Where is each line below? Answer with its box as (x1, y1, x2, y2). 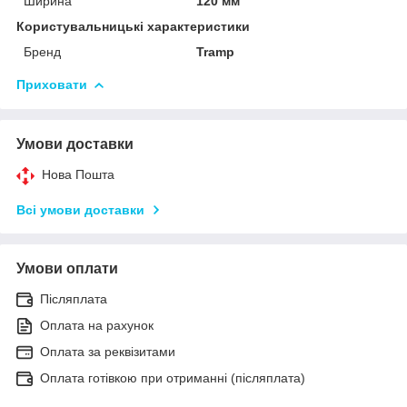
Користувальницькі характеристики (16, 18, 250, 34)
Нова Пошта (42, 166, 114, 182)
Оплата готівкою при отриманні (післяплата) (40, 370, 305, 385)
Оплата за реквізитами (40, 343, 175, 359)
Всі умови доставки (16, 202, 144, 217)
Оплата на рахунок (40, 317, 154, 333)
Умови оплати (16, 260, 118, 276)
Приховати (16, 76, 87, 92)
